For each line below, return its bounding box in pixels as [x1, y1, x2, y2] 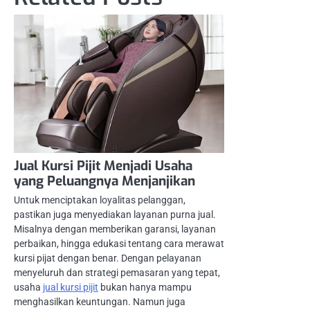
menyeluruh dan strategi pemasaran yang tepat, [14, 267, 220, 279]
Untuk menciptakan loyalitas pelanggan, [14, 194, 185, 206]
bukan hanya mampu [98, 282, 192, 293]
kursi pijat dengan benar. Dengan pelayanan [14, 253, 201, 264]
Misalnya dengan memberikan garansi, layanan [14, 224, 216, 235]
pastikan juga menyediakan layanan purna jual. [14, 209, 216, 221]
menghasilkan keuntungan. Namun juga [14, 296, 185, 308]
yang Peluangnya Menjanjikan [14, 172, 195, 190]
